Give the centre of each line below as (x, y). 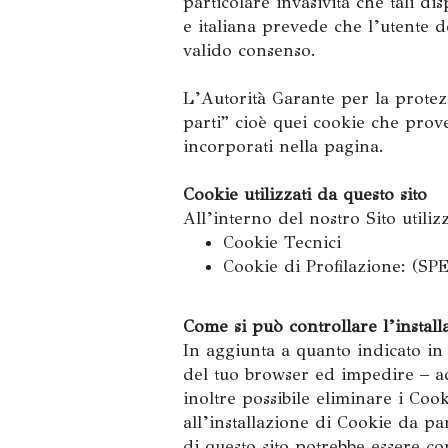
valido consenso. (249, 50)
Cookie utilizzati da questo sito (305, 194)
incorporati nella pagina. (283, 146)
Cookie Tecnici (282, 242)
